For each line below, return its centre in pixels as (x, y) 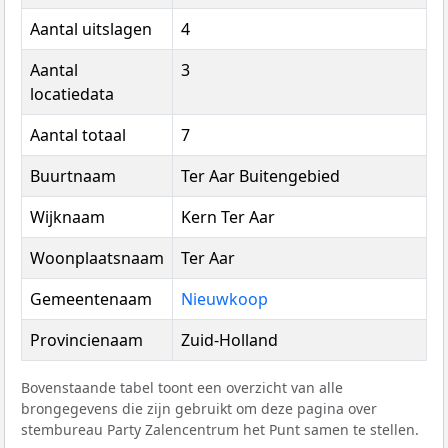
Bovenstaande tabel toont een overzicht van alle (182, 387)
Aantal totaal (78, 134)
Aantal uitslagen (91, 28)
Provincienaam (86, 339)
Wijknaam (67, 216)
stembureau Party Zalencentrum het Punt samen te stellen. (220, 429)
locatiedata (72, 93)
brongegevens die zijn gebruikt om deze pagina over (199, 408)
